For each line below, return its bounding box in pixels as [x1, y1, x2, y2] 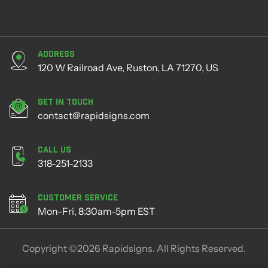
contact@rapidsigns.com [38, 109, 150, 121]
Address [38, 48, 75, 59]
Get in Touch [38, 96, 93, 106]
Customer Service [38, 192, 118, 202]
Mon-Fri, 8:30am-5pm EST [38, 205, 155, 217]
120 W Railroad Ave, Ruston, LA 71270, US [38, 62, 218, 74]
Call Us [38, 144, 71, 154]
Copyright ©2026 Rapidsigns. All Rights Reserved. [22, 242, 246, 254]
